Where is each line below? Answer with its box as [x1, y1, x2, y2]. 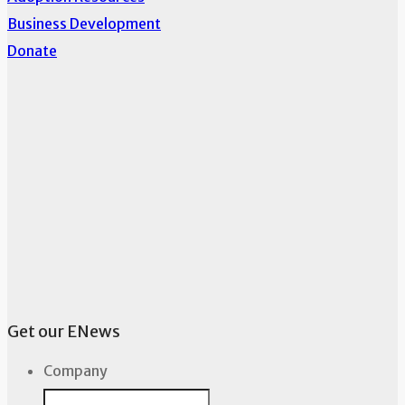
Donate [7, 42, 57, 61]
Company [43, 362, 108, 381]
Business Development [7, 14, 161, 33]
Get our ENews [7, 321, 120, 343]
